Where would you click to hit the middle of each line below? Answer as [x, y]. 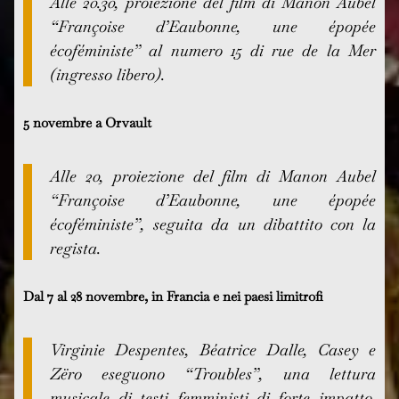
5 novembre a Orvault [88, 122]
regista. [76, 248]
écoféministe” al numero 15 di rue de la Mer [213, 50]
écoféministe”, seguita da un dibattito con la [213, 224]
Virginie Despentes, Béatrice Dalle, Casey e [213, 350]
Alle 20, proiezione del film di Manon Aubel [213, 176]
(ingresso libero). [108, 74]
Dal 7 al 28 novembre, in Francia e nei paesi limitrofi [174, 296]
